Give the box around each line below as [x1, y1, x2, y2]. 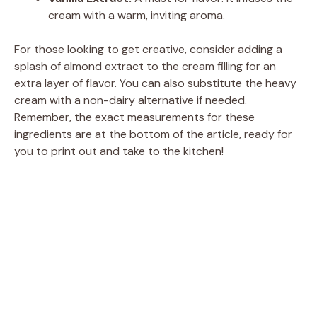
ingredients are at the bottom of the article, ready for [14, 126, 292, 142]
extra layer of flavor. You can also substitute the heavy [14, 75, 296, 91]
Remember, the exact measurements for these [14, 109, 255, 125]
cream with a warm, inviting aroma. [48, 7, 225, 23]
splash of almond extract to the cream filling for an [14, 58, 276, 74]
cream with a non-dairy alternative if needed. [14, 92, 247, 108]
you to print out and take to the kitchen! [14, 143, 224, 158]
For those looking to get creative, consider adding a [14, 41, 282, 57]
